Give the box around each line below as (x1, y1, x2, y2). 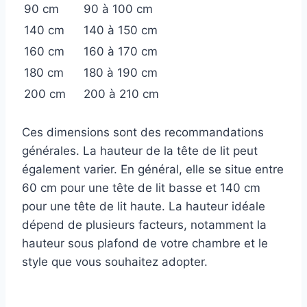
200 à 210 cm (84, 87, 159, 101)
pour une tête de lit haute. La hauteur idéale (22, 199, 265, 213)
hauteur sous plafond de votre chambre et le (22, 236, 268, 250)
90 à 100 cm (84, 2, 153, 16)
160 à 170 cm (84, 45, 158, 58)
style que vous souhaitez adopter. (22, 254, 208, 269)
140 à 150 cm (84, 23, 158, 37)
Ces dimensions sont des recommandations (22, 125, 264, 139)
